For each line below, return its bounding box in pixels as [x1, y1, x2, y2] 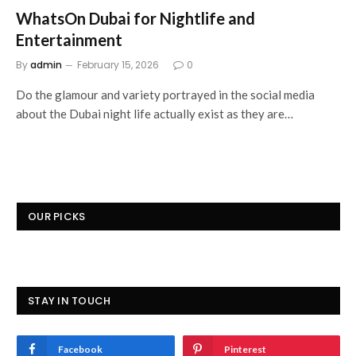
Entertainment [16, 29, 122, 49]
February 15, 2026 [77, 57, 159, 72]
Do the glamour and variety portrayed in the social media [16, 87, 315, 102]
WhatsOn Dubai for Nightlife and [16, 8, 255, 28]
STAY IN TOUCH [28, 292, 111, 308]
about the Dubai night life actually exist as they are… [16, 106, 293, 121]
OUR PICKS [28, 208, 86, 224]
